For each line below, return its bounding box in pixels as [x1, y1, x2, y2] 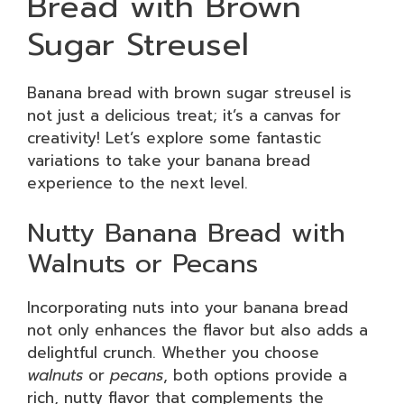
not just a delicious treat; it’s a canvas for [27, 103, 341, 127]
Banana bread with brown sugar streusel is [27, 80, 352, 105]
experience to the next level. [27, 170, 248, 195]
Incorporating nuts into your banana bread [27, 296, 348, 319]
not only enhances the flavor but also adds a [27, 318, 368, 342]
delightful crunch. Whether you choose [27, 341, 319, 364]
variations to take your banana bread [27, 148, 310, 172]
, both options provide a [163, 363, 347, 387]
